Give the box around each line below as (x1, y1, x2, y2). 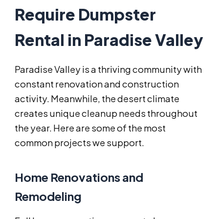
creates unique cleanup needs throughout (15, 108, 197, 119)
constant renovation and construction (15, 78, 179, 90)
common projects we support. (15, 137, 144, 149)
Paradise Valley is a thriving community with (15, 64, 202, 75)
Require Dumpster (15, 4, 156, 24)
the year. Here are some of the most (15, 122, 166, 134)
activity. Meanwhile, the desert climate (15, 93, 179, 105)
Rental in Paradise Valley (15, 30, 203, 50)
